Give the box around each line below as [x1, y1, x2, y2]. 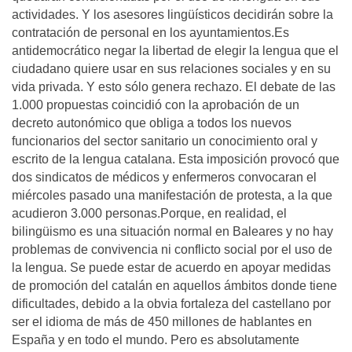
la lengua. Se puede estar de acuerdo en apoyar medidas [12, 261, 331, 274]
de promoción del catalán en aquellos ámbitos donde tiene [12, 279, 337, 292]
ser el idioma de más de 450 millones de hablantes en [12, 315, 312, 328]
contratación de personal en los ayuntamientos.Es [12, 26, 289, 39]
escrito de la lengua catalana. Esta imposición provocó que [12, 152, 339, 166]
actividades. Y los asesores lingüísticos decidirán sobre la [12, 8, 333, 21]
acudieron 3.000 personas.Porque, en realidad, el [12, 207, 287, 220]
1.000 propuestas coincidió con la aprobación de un [12, 98, 299, 112]
